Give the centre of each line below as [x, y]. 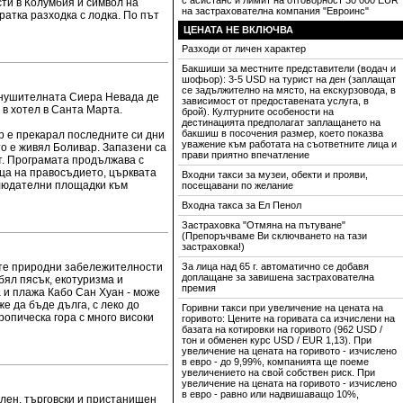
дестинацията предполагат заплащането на [281, 122]
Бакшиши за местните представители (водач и [289, 68]
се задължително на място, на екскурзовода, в [289, 90]
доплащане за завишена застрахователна [278, 277]
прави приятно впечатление [246, 155]
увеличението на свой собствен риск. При [278, 372]
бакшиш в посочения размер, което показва [282, 133]
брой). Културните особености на [258, 112]
